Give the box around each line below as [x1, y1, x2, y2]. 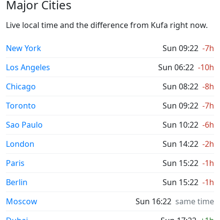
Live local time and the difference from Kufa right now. [6, 20, 208, 31]
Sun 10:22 [163, 119, 198, 131]
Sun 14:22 [163, 138, 198, 150]
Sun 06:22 [158, 62, 194, 73]
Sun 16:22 [136, 196, 171, 207]
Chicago [6, 81, 36, 92]
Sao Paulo [6, 119, 43, 131]
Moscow [6, 196, 37, 207]
